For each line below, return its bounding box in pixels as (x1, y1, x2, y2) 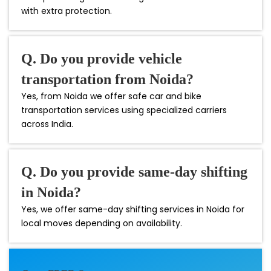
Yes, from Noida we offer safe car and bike (21, 90, 201, 102)
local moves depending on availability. (21, 217, 182, 229)
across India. (21, 117, 73, 130)
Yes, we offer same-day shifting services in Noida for (21, 203, 244, 215)
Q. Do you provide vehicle (21, 50, 182, 67)
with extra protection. (21, 4, 112, 17)
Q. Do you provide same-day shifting (21, 163, 247, 180)
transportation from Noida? (21, 71, 194, 87)
